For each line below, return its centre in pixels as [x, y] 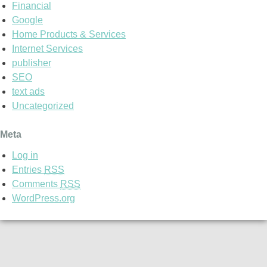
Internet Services [47, 49]
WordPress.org [44, 198]
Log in [25, 155]
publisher [32, 63]
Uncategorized [43, 106]
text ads [28, 92]
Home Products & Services [69, 35]
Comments [36, 184]
